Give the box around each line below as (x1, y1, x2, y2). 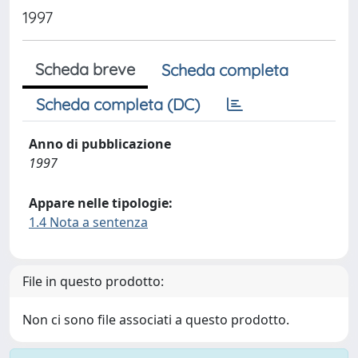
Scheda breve (35, 59, 135, 79)
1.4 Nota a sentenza (29, 213, 148, 231)
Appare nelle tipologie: (29, 194, 173, 212)
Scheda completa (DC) (36, 94, 200, 114)
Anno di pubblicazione (29, 135, 171, 153)
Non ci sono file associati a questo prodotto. (22, 311, 289, 328)
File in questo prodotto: (22, 272, 164, 290)
